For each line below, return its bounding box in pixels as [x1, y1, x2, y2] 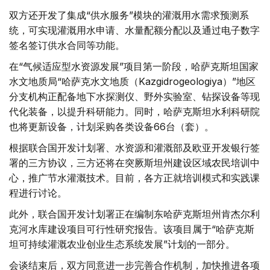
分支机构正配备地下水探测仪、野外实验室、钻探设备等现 [9, 90, 260, 103]
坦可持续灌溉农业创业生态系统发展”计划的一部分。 [9, 238, 235, 251]
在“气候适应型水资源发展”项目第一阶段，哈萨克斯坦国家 [9, 60, 259, 73]
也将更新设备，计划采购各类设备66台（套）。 [9, 121, 214, 133]
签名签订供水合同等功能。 [9, 39, 125, 52]
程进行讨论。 [9, 187, 67, 199]
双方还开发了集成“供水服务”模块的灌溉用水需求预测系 [9, 9, 249, 22]
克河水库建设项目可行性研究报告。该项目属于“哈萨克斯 [9, 223, 254, 236]
